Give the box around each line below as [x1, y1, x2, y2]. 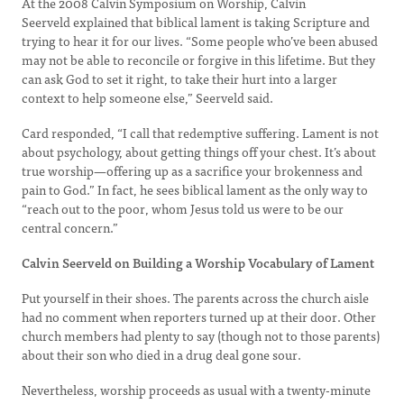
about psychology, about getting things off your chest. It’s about [22, 142, 376, 161]
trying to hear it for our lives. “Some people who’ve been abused [22, 31, 378, 50]
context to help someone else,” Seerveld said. [22, 87, 273, 107]
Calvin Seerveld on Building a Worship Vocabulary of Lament [22, 252, 374, 272]
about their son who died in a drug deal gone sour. [22, 344, 301, 364]
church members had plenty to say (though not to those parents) [22, 326, 380, 345]
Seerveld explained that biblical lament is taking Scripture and [22, 12, 370, 32]
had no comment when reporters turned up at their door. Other [22, 307, 376, 326]
